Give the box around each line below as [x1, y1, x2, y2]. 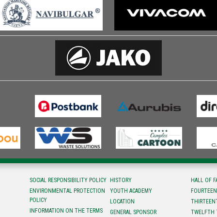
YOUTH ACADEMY [110, 187, 153, 194]
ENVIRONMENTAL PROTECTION [29, 187, 105, 194]
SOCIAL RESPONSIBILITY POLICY [29, 176, 107, 184]
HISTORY [110, 176, 132, 184]
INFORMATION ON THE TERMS [29, 207, 103, 215]
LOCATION [110, 198, 135, 205]
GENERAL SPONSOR [110, 209, 157, 216]
